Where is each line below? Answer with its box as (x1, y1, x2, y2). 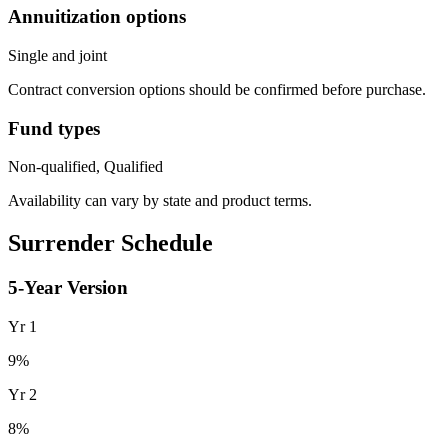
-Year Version (18, 277, 128, 299)
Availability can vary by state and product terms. (8, 192, 312, 210)
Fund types (8, 117, 100, 139)
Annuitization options (8, 6, 186, 28)
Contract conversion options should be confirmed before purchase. (8, 81, 426, 99)
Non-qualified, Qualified (8, 158, 163, 176)
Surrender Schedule (8, 230, 213, 257)
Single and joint (8, 47, 107, 65)
